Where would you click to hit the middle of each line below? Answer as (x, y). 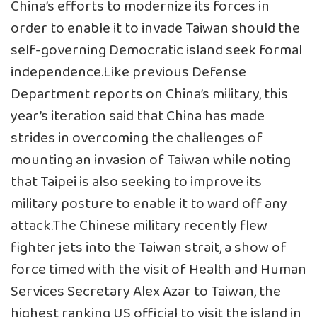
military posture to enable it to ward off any (149, 204)
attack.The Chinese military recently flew (139, 226)
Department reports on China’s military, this (149, 95)
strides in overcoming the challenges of (137, 139)
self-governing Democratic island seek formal (156, 51)
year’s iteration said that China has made (138, 117)
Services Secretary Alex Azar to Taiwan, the (146, 292)
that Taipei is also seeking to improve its (136, 183)
